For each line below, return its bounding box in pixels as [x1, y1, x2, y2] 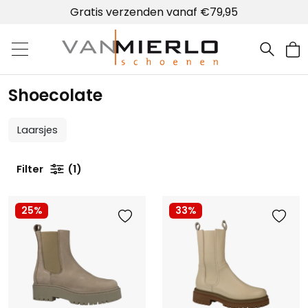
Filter [16, 162, 43, 177]
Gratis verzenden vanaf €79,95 [70, 4, 238, 20]
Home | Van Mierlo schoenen [58, 67, 230, 84]
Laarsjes [17, 123, 58, 137]
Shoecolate [8, 84, 102, 107]
